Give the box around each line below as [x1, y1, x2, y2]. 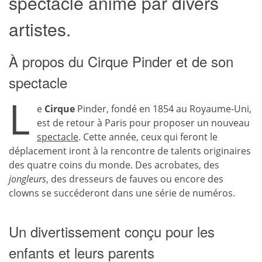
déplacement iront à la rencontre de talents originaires [9, 144, 251, 157]
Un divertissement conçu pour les [9, 221, 215, 242]
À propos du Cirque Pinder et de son [9, 51, 233, 71]
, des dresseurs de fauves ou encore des [46, 173, 223, 185]
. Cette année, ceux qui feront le [78, 130, 218, 143]
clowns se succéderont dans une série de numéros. [9, 187, 235, 199]
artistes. [9, 16, 71, 42]
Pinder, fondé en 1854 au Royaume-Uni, [75, 102, 251, 115]
